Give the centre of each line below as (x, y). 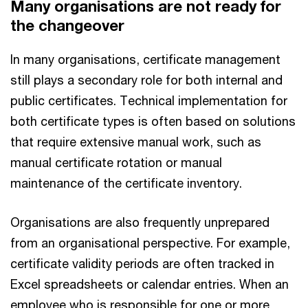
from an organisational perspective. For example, (150, 243)
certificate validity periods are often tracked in (142, 263)
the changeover (67, 25)
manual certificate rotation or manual (116, 162)
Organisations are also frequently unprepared (140, 222)
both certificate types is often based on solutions (153, 121)
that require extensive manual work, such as (136, 142)
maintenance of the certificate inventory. (126, 183)
